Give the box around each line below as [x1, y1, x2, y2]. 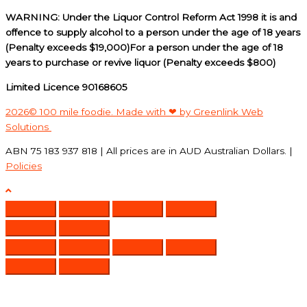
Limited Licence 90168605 [5, 81, 127, 93]
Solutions [5, 121, 51, 132]
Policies [5, 160, 42, 172]
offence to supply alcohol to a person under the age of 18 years [5, 27, 300, 38]
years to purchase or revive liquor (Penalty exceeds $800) [5, 57, 275, 69]
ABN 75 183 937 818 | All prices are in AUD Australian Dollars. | [5, 145, 293, 157]
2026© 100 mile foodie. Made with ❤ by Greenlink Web [5, 106, 263, 117]
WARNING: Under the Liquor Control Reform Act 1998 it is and [5, 12, 297, 23]
